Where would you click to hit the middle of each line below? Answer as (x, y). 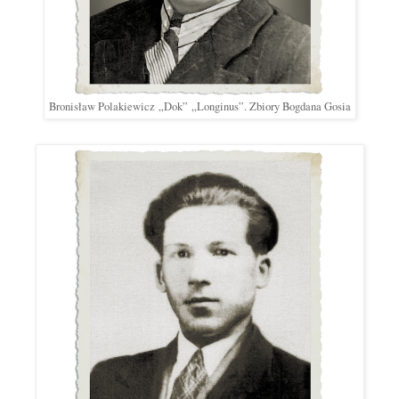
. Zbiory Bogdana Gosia (297, 107)
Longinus (217, 107)
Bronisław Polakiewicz (103, 107)
